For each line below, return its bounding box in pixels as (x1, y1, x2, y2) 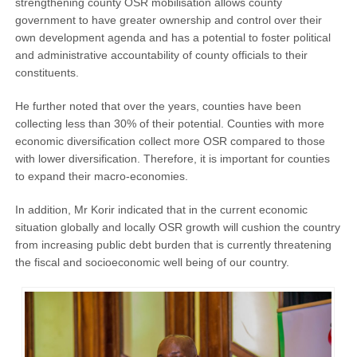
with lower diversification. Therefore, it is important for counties (14, 151, 330, 165)
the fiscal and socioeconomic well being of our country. (14, 255, 289, 269)
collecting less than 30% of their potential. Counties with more (14, 116, 324, 130)
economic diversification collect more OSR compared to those (14, 134, 325, 147)
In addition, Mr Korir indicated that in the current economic (14, 202, 308, 216)
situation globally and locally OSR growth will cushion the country (14, 220, 340, 233)
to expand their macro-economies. (14, 169, 188, 182)
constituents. (14, 65, 79, 79)
